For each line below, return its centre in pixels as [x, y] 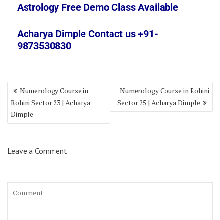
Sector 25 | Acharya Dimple [159, 102]
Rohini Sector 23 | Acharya [51, 102]
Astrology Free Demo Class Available [98, 7]
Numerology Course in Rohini [165, 90]
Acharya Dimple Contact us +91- [88, 34]
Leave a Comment [37, 151]
